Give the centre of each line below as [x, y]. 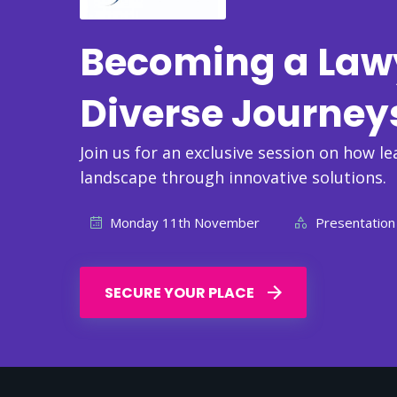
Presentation [354, 223]
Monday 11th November [183, 223]
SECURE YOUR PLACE [181, 292]
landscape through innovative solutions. [233, 178]
